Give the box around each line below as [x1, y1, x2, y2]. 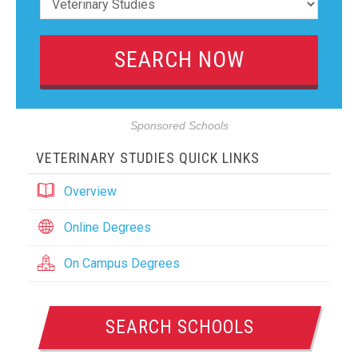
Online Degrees [64, 220, 151, 235]
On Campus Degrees [64, 256, 180, 271]
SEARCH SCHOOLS [105, 316, 255, 338]
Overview [64, 184, 117, 199]
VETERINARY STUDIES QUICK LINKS [36, 149, 260, 166]
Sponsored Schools [129, 120, 229, 132]
